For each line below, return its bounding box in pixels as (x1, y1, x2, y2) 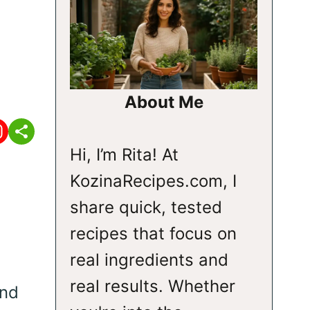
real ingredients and (69, 250, 228, 271)
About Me (124, 92, 203, 112)
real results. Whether (69, 276, 235, 297)
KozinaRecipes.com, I (69, 171, 237, 192)
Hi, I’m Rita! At (69, 145, 179, 165)
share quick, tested (69, 197, 222, 218)
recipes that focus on (69, 224, 237, 244)
